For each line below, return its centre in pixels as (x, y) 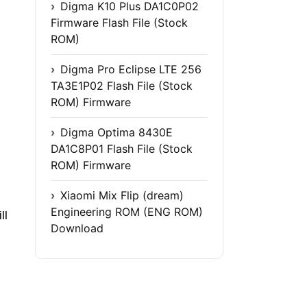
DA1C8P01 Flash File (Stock (122, 148)
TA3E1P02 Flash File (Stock (122, 85)
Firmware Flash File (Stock (119, 22)
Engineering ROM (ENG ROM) (127, 211)
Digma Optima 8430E (116, 132)
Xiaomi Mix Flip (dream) (122, 195)
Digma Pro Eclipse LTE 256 (131, 69)
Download (77, 228)
